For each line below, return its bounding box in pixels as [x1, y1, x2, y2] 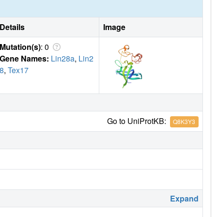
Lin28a [51, 52, 75, 64]
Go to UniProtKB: [107, 115, 170, 126]
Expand [170, 192, 199, 204]
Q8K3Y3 [173, 117, 196, 126]
